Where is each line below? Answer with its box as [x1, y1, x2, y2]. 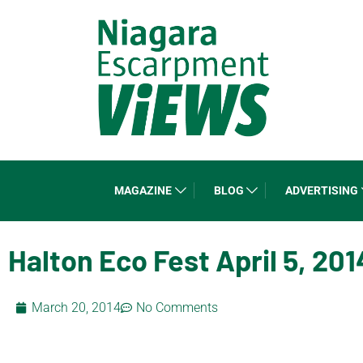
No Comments [136, 299, 218, 315]
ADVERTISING [285, 183, 359, 197]
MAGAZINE [114, 183, 172, 197]
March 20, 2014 [32, 299, 121, 315]
